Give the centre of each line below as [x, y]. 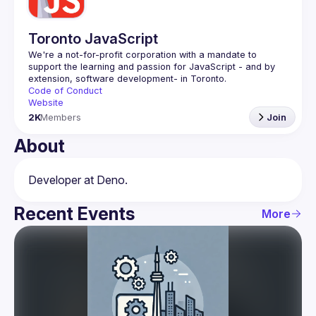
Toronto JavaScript [93, 39]
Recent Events [74, 214]
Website [46, 103]
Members [61, 117]
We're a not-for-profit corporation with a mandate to [142, 55]
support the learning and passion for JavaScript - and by [152, 67]
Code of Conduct [65, 91]
